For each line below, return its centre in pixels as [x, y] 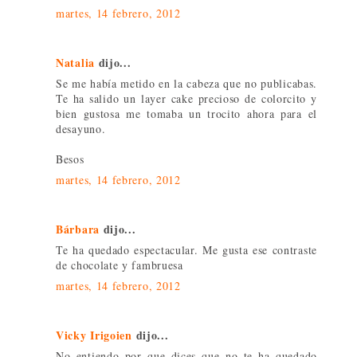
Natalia [75, 62]
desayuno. [81, 128]
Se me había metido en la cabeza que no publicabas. [187, 83]
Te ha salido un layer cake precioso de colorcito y [186, 98]
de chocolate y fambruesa [120, 265]
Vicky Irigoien [94, 335]
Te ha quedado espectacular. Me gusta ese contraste [186, 249]
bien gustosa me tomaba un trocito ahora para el [186, 113]
